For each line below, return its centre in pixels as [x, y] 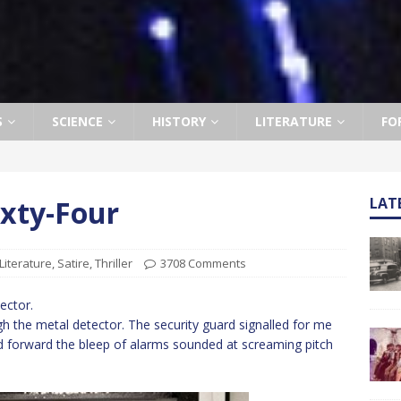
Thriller [114, 263]
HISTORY [179, 121]
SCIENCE [77, 121]
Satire [73, 263]
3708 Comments [203, 263]
